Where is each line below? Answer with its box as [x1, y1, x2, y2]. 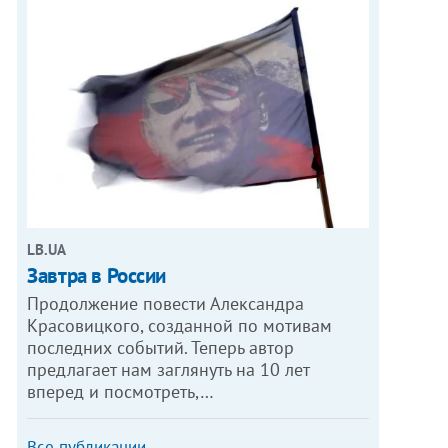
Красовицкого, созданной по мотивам [27, 313, 333, 337]
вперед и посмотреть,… [27, 379, 215, 403]
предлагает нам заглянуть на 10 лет [27, 357, 311, 381]
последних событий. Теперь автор [27, 335, 295, 359]
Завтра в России [27, 261, 167, 289]
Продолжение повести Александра [27, 291, 305, 315]
